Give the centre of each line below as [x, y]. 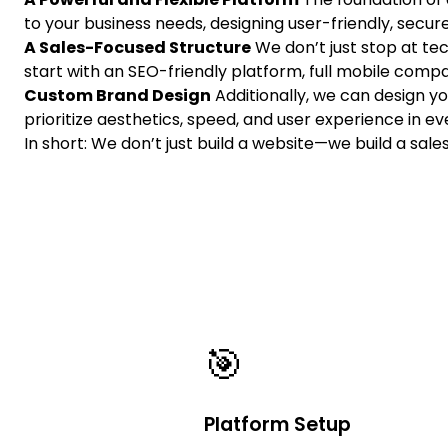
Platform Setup [277, 424]
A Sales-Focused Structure [137, 47]
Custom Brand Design [117, 95]
